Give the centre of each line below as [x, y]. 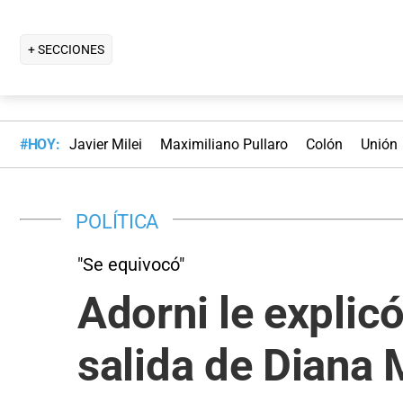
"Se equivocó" [131, 264]
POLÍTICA [117, 221]
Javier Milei [105, 145]
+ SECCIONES [66, 49]
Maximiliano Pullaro [224, 145]
